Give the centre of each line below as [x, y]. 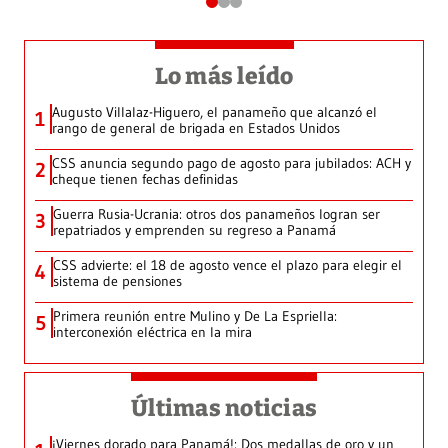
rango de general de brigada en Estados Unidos [196, 128]
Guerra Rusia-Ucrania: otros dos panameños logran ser [216, 214]
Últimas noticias [224, 408]
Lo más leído [224, 76]
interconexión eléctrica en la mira [152, 332]
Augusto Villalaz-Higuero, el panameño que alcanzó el [214, 112]
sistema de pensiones [117, 281]
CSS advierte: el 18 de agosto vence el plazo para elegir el [227, 265]
